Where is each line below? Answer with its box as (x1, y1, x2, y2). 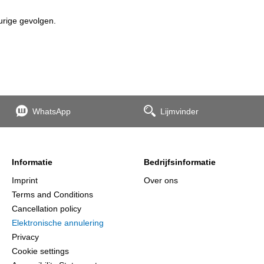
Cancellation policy (12, 204, 81, 213)
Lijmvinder (160, 107, 199, 116)
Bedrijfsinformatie (144, 157, 216, 167)
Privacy (12, 232, 39, 242)
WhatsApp (32, 107, 71, 116)
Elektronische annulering (12, 218, 104, 227)
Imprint (12, 176, 38, 185)
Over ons (144, 176, 178, 185)
